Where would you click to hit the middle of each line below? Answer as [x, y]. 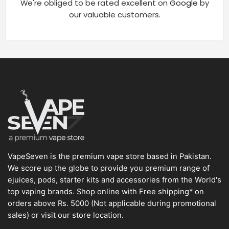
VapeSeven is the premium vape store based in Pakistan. [110, 157]
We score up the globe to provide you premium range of [109, 168]
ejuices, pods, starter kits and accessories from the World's [114, 180]
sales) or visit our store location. [66, 215]
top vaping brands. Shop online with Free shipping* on [106, 192]
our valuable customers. [114, 14]
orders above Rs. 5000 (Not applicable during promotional [112, 204]
